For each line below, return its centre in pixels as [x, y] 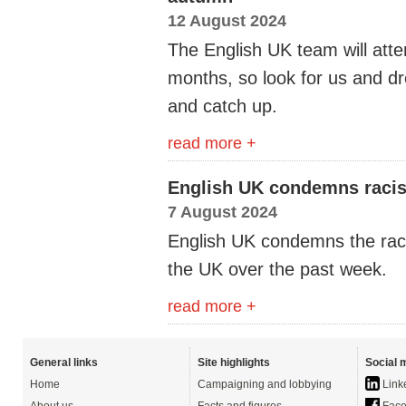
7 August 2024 [222, 212]
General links [64, 362]
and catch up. [222, 106]
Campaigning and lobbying [265, 384]
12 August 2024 [227, 20]
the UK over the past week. [277, 269]
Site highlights [234, 362]
